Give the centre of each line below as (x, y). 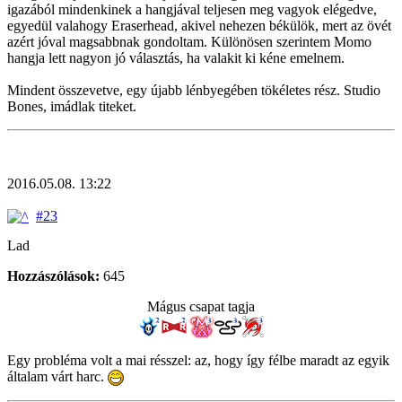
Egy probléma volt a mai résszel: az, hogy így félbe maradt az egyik (198, 360)
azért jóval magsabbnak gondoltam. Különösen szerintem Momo (189, 41)
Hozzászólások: (53, 275)
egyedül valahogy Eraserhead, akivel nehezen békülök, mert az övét (199, 25)
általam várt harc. (57, 376)
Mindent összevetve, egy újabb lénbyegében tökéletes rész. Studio (194, 90)
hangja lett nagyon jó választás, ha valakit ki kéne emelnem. (176, 57)
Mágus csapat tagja (201, 306)
